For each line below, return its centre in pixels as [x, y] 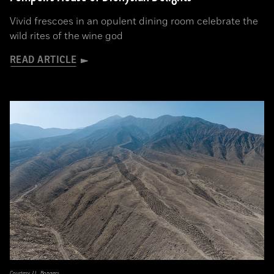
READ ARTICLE [43, 60]
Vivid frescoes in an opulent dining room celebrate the [134, 21]
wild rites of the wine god [66, 36]
